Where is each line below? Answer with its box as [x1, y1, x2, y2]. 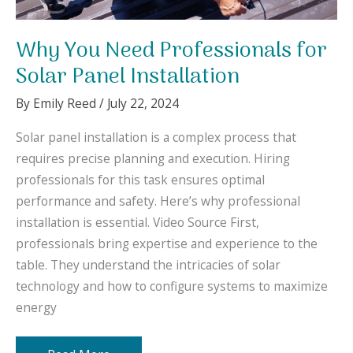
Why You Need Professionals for [16, 33, 327, 69]
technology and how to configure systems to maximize [16, 277, 328, 295]
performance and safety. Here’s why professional [16, 191, 300, 210]
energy [16, 298, 57, 316]
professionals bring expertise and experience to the [16, 234, 318, 252]
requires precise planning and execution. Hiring [16, 149, 290, 167]
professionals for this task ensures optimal [16, 170, 265, 188]
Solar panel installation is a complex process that [16, 128, 296, 146]
